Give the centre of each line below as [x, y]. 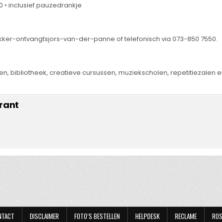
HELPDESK [147, 216]
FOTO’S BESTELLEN [97, 216]
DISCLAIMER [44, 216]
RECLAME [186, 216]
